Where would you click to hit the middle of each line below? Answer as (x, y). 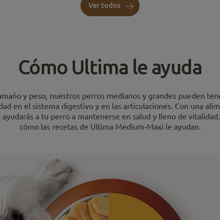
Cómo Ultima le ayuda (110, 67)
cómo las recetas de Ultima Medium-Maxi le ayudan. (110, 127)
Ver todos (105, 5)
